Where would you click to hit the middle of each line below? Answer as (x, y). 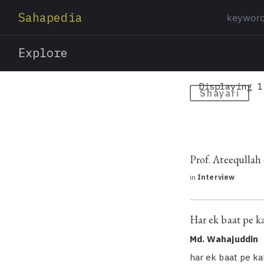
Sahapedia (50, 17)
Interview (215, 177)
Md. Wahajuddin (224, 239)
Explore (43, 53)
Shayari (220, 93)
